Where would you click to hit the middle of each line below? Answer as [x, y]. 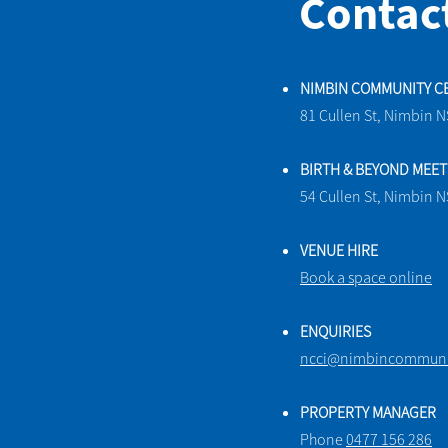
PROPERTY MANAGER [368, 412]
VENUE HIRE [339, 250]
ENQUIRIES [335, 331]
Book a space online [366, 277]
